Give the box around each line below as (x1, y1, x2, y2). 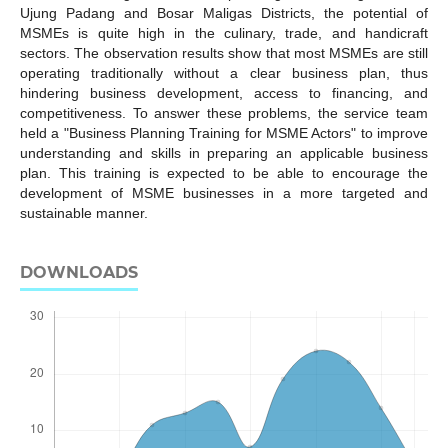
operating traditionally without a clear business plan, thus (19, 65, 429, 82)
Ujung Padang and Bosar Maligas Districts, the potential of (19, 5, 429, 22)
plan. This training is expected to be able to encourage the (19, 165, 429, 182)
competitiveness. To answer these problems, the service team (19, 105, 429, 122)
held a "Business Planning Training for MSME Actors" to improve (19, 125, 429, 142)
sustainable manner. (19, 205, 148, 222)
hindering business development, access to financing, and (19, 85, 429, 102)
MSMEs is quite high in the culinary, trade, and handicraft (19, 25, 429, 42)
